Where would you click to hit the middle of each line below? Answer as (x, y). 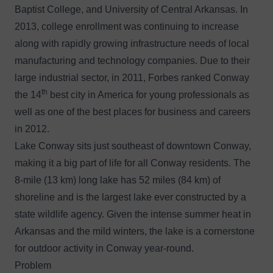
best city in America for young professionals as (148, 94)
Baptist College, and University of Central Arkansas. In (131, 9)
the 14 (28, 94)
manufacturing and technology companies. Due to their (132, 60)
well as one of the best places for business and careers (133, 112)
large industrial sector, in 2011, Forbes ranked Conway (132, 77)
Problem (33, 265)
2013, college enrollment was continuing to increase (127, 26)
